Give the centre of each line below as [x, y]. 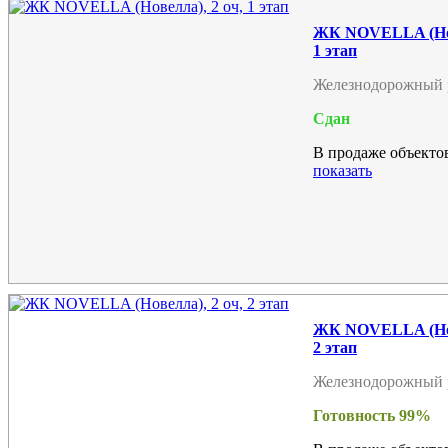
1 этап [335, 50]
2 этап [335, 347]
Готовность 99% [372, 415]
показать [342, 170]
